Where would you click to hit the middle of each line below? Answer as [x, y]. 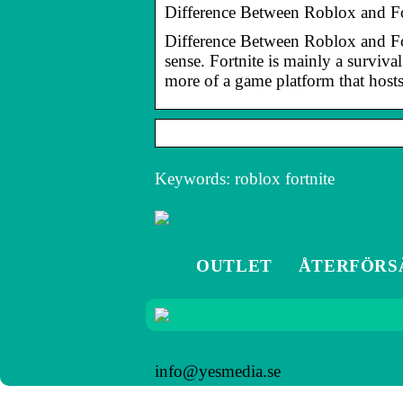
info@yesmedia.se [218, 371]
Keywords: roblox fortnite [245, 178]
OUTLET [234, 265]
